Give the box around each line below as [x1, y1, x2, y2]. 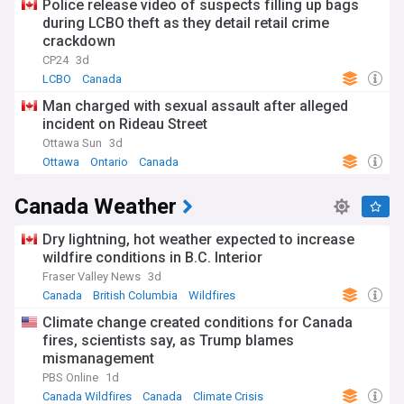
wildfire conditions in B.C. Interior [42, 249, 262, 266]
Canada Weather [14, 191, 177, 223]
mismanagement [42, 350, 154, 367]
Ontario [90, 155, 128, 169]
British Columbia [93, 289, 178, 302]
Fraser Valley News [42, 270, 141, 283]
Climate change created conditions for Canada [42, 314, 353, 331]
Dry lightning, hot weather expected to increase [42, 231, 354, 248]
